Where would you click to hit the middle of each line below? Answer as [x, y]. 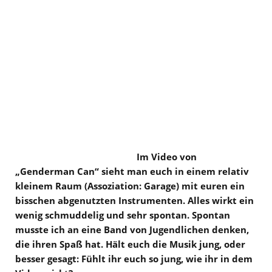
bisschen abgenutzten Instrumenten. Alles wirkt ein [134, 200]
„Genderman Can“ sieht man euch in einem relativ [132, 171]
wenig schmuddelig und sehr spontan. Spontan [123, 215]
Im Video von [167, 156]
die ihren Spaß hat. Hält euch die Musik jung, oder [130, 244]
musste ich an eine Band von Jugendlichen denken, [132, 229]
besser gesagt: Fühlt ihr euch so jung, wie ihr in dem [134, 258]
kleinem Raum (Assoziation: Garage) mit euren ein [130, 185]
